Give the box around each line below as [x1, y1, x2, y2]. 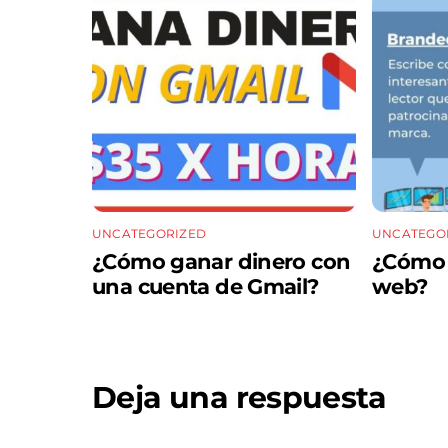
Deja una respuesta [92, 378, 387, 416]
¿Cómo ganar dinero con [92, 249, 351, 275]
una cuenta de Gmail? [92, 274, 319, 300]
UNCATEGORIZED [92, 226, 207, 242]
